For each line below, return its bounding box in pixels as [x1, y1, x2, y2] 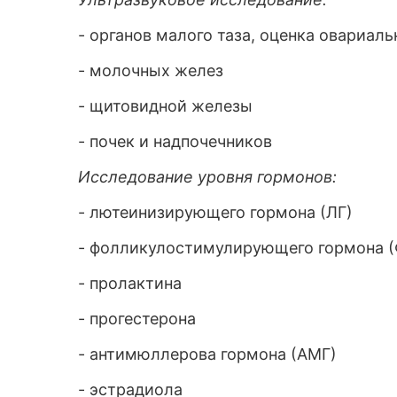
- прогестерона [78, 309, 196, 328]
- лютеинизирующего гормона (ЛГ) [78, 203, 353, 222]
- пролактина [78, 274, 182, 292]
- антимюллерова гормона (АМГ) [78, 345, 337, 363]
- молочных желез [78, 61, 223, 80]
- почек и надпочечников [78, 132, 272, 151]
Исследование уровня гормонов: [78, 167, 337, 186]
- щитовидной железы [78, 97, 257, 115]
